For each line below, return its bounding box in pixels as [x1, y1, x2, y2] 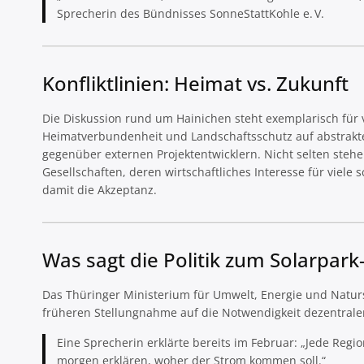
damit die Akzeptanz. [42, 182, 157, 198]
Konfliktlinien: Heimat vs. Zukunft [42, 70, 349, 97]
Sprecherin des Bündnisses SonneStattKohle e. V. [57, 6, 324, 22]
